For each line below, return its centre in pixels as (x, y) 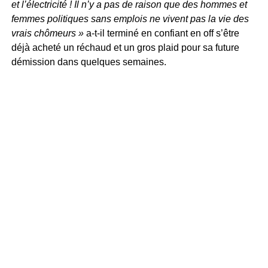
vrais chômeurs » (47, 33)
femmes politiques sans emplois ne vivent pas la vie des (130, 19)
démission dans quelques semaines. (90, 62)
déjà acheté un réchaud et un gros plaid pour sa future (125, 47)
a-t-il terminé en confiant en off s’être (161, 33)
